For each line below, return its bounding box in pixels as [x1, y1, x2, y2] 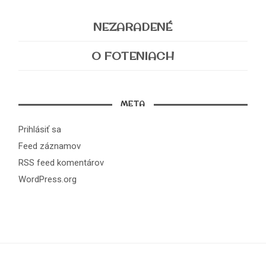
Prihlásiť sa [18, 124, 62, 135]
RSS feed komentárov [18, 157, 104, 168]
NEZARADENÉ [93, 20, 173, 34]
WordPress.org [18, 173, 77, 185]
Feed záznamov [18, 141, 81, 152]
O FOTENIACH [91, 49, 175, 63]
